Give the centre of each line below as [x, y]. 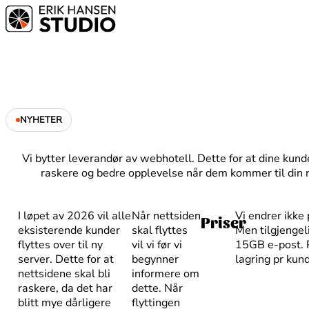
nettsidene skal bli [64, 273]
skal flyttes [160, 230]
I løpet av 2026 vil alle [75, 216]
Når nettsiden [166, 216]
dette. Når [157, 288]
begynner [155, 259]
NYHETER [41, 120]
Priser [223, 222]
